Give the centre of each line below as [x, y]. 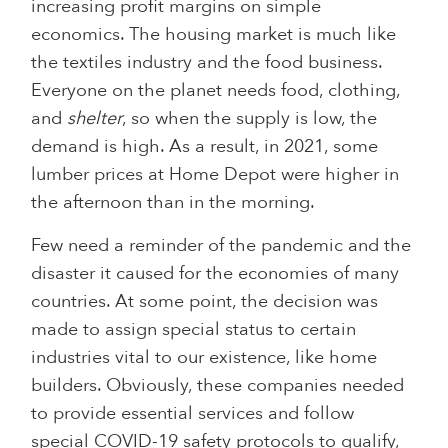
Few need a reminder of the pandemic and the [221, 245]
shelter [95, 118]
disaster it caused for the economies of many [215, 273]
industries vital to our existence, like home [204, 357]
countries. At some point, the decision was [205, 301]
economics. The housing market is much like [214, 34]
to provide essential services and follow [193, 413]
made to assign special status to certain [194, 329]
